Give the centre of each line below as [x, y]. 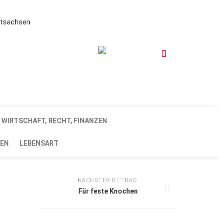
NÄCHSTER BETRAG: [108, 180]
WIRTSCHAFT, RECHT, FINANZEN [54, 121]
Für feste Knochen [108, 191]
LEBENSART [39, 143]
